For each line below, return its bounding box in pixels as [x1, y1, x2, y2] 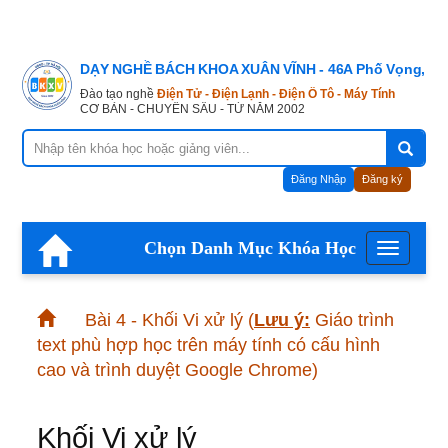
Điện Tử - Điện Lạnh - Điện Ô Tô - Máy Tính [157, 87, 395, 102]
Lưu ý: [254, 310, 310, 331]
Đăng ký [362, 173, 403, 186]
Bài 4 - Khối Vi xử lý [85, 310, 243, 331]
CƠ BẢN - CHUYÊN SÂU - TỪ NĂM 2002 [80, 102, 305, 117]
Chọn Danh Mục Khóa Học [144, 238, 356, 259]
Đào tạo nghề [80, 87, 157, 102]
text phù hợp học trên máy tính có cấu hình [37, 335, 380, 356]
